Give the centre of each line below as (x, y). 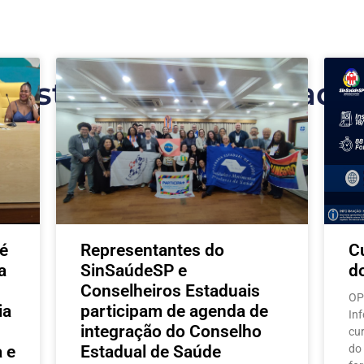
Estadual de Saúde (151, 351)
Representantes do (152, 250)
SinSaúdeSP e (134, 270)
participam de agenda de (174, 311)
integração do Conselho (171, 331)
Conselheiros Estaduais (170, 290)
